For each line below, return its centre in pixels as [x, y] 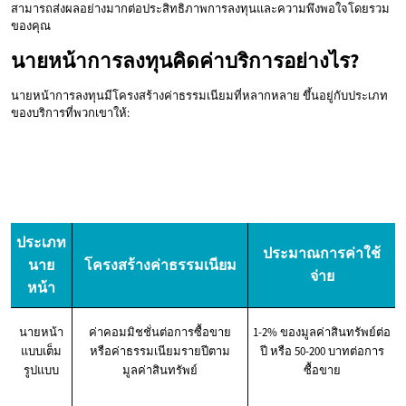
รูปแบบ [41, 371]
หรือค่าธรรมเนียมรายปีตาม [160, 352]
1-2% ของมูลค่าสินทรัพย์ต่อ [322, 333]
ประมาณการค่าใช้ [322, 253]
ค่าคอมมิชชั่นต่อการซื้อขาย [160, 333]
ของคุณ [31, 26]
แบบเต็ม [41, 352]
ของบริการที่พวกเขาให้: [70, 113]
